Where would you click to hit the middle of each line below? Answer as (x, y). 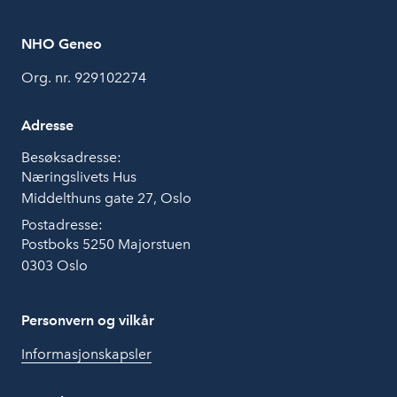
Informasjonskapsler (86, 354)
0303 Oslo (54, 265)
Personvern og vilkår (88, 320)
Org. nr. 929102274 (84, 77)
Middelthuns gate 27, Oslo (106, 198)
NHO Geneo (62, 43)
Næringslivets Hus (79, 176)
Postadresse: (62, 224)
